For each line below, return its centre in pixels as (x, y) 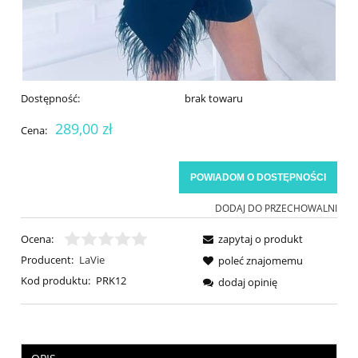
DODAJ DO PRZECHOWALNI (276, 208)
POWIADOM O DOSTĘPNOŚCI (258, 177)
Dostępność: (50, 98)
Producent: (47, 259)
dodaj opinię (248, 282)
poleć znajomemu (261, 260)
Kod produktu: (56, 280)
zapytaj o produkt (261, 239)
